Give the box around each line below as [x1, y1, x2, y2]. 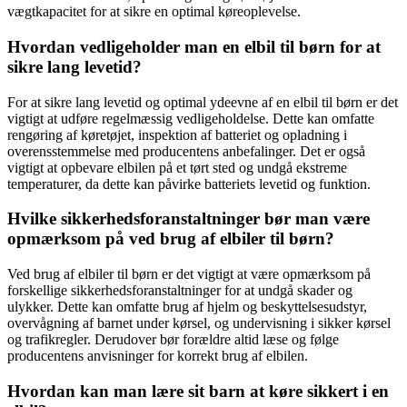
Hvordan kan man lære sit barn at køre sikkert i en [7, 381, 389, 401]
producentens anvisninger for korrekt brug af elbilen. [7, 347, 308, 363]
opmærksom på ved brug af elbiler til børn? [7, 229, 334, 249]
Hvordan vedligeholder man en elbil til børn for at [7, 36, 381, 56]
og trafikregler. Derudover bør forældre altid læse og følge [7, 331, 339, 347]
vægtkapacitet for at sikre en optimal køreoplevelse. [7, 4, 301, 20]
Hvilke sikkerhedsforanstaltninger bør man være [7, 209, 370, 229]
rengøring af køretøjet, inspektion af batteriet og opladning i [7, 126, 347, 143]
